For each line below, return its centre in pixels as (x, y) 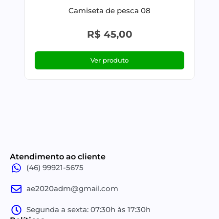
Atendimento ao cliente (58, 157)
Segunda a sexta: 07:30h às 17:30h (89, 210)
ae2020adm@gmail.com (73, 189)
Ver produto (109, 60)
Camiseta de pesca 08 (109, 11)
